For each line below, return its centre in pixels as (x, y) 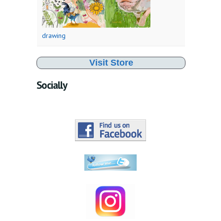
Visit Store (111, 63)
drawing (54, 36)
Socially (52, 85)
